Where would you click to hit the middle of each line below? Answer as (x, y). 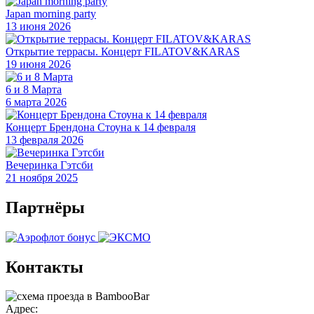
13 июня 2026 (38, 26)
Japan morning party (51, 13)
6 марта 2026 (36, 102)
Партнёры (45, 207)
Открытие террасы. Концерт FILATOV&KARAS (123, 51)
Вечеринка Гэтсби (49, 165)
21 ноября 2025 (42, 177)
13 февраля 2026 (45, 139)
